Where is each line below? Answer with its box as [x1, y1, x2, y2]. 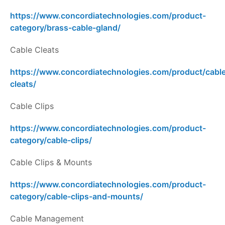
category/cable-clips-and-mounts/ [10, 191, 143, 202]
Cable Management [10, 213, 84, 224]
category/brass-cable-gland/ [10, 23, 121, 33]
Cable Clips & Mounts [10, 157, 92, 168]
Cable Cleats [10, 45, 59, 55]
